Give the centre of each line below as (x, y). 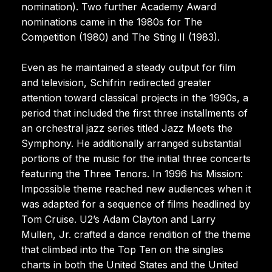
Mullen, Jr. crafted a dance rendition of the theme (136, 234)
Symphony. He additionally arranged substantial (131, 143)
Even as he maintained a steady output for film (128, 67)
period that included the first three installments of (134, 113)
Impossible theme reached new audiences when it (136, 189)
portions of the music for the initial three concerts (136, 158)
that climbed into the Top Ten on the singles (122, 249)
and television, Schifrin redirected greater (116, 82)
